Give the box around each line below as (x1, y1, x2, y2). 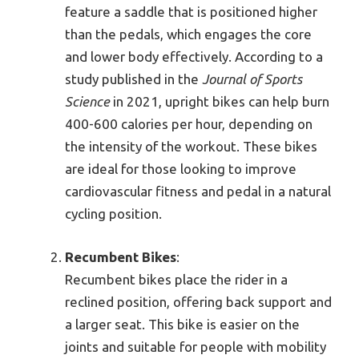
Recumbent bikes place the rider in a (65, 271, 288, 287)
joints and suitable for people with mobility (65, 338, 326, 354)
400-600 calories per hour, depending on (65, 116, 313, 132)
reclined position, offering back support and (65, 293, 332, 309)
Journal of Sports (202, 71, 302, 87)
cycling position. (65, 206, 162, 222)
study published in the (65, 71, 202, 87)
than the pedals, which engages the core (65, 26, 312, 42)
